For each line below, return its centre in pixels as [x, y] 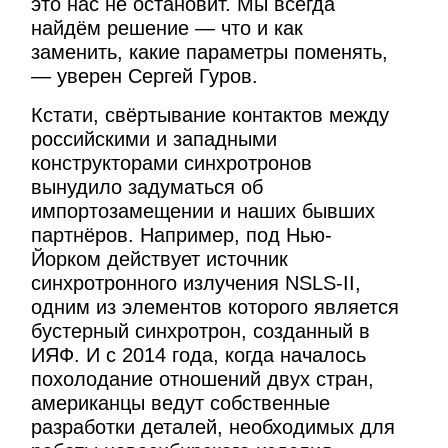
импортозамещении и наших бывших [203, 211]
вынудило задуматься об [147, 187]
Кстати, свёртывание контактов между [210, 115]
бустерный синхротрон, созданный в [201, 331]
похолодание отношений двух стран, [203, 379]
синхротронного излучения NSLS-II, [196, 283]
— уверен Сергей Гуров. [145, 75]
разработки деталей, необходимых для [213, 427]
